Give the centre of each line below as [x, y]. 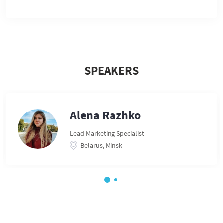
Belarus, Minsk [101, 145]
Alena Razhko [105, 115]
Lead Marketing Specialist [107, 133]
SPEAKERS [111, 70]
